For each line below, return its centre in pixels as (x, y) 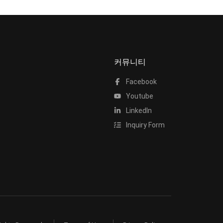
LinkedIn (138, 111)
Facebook (140, 82)
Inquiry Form (144, 125)
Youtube (139, 96)
